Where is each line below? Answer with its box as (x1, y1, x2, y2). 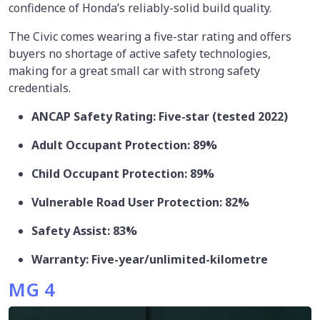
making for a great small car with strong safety (9, 62, 260, 79)
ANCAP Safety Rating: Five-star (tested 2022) (31, 108, 288, 124)
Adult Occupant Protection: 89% (31, 136, 217, 153)
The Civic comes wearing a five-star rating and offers (9, 28, 291, 44)
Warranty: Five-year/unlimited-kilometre (31, 251, 268, 267)
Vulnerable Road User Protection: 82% (31, 194, 249, 210)
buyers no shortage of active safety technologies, (9, 45, 271, 61)
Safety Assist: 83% (31, 222, 137, 239)
